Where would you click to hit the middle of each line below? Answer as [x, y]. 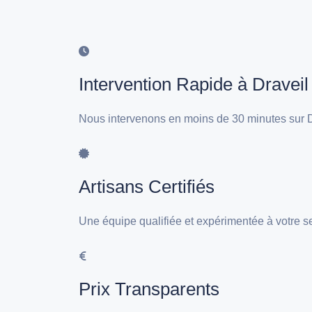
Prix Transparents [149, 289]
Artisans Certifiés [147, 186]
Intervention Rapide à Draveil [194, 84]
